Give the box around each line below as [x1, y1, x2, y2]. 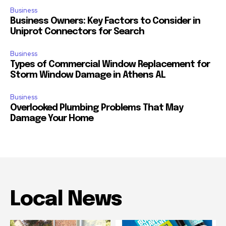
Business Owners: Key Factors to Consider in [10, 17, 200, 26]
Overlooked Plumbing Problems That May [10, 103, 183, 113]
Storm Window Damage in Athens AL [10, 71, 165, 80]
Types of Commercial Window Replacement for [10, 60, 210, 70]
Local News [10, 189, 122, 210]
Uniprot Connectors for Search [10, 27, 144, 37]
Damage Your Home [10, 114, 93, 124]
